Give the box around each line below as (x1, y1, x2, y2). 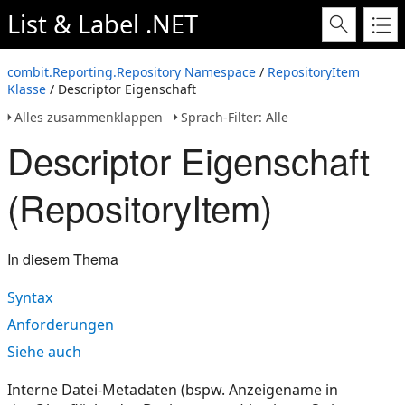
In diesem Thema (7, 249, 118, 269)
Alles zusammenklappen (14, 108, 163, 126)
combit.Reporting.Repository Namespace (7, 63, 256, 80)
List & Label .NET (7, 7, 198, 41)
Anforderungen (7, 315, 114, 334)
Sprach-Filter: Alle (181, 108, 288, 126)
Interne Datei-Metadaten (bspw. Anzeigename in (7, 380, 338, 400)
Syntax (7, 287, 52, 307)
